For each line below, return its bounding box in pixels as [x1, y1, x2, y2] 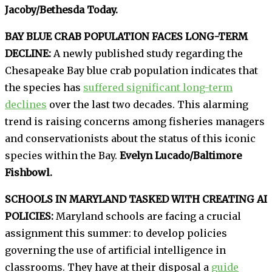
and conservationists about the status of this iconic [5, 132, 256, 144]
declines [5, 98, 47, 110]
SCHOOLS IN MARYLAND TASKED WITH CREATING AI [5, 192, 267, 205]
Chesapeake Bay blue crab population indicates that [5, 64, 258, 76]
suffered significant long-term [83, 81, 233, 93]
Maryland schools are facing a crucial [53, 209, 241, 222]
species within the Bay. [5, 149, 120, 161]
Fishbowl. [5, 166, 52, 178]
